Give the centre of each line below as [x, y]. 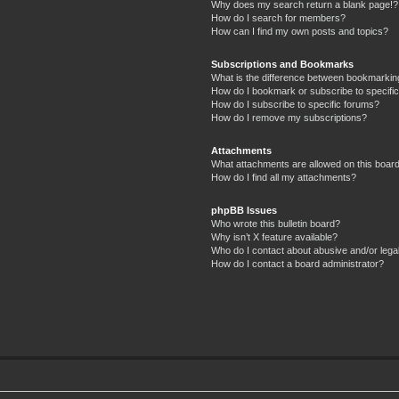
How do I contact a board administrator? [297, 264]
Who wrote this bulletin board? [275, 224]
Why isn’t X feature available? [274, 237]
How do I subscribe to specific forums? [295, 104]
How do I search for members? [278, 18]
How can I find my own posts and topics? [299, 31]
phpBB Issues [244, 210]
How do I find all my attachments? [283, 177]
